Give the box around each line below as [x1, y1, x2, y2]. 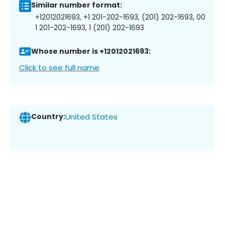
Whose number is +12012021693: [31, 46, 151, 57]
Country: [31, 111, 65, 122]
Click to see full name [19, 62, 99, 73]
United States [65, 111, 118, 123]
